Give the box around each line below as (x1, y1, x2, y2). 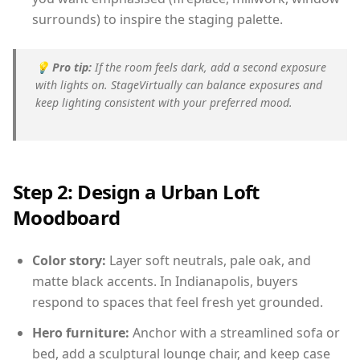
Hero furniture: (32, 324, 129, 342)
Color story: (32, 252, 106, 269)
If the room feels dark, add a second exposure (92, 59, 326, 75)
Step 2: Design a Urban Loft (13, 178, 260, 205)
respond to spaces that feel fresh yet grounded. (32, 293, 323, 311)
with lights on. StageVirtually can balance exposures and (35, 77, 322, 92)
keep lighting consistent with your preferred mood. (35, 95, 292, 110)
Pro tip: (52, 59, 92, 75)
